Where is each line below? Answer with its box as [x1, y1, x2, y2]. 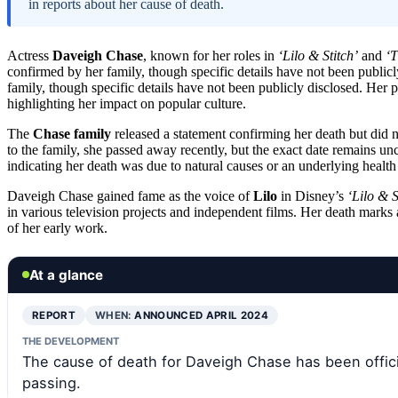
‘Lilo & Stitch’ [278, 47, 358, 63]
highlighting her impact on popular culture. [7, 95, 246, 111]
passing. [22, 373, 81, 392]
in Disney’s [277, 187, 347, 203]
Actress [7, 47, 52, 63]
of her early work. [7, 219, 107, 235]
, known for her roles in [143, 47, 278, 63]
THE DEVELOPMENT [22, 334, 119, 347]
